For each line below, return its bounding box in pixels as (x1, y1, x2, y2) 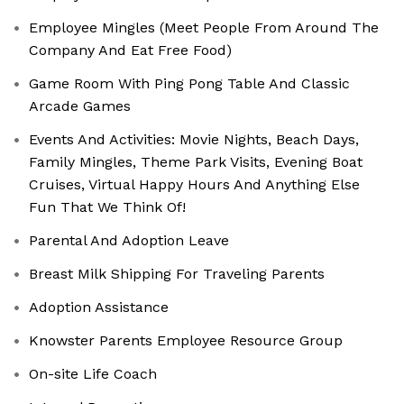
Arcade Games (29, 97, 131, 115)
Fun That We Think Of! (29, 198, 186, 216)
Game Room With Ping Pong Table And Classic (29, 75, 350, 93)
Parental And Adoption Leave (29, 232, 229, 250)
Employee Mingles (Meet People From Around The (29, 19, 379, 37)
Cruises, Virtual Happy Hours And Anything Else (29, 176, 360, 194)
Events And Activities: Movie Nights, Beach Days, (29, 131, 359, 149)
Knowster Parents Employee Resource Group (29, 332, 343, 350)
